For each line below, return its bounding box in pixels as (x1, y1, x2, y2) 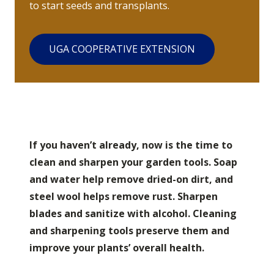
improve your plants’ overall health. (29, 240, 204, 254)
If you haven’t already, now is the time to (29, 138, 232, 152)
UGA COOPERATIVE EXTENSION (49, 42, 195, 56)
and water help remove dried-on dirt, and (29, 172, 233, 186)
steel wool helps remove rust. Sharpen (29, 189, 218, 203)
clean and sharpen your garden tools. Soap (29, 155, 237, 169)
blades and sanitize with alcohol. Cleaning (29, 206, 237, 220)
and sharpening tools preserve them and (29, 223, 229, 237)
